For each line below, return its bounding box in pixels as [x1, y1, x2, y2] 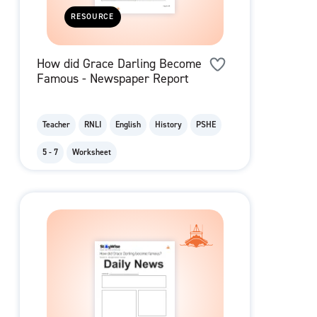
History [155, 119, 182, 131]
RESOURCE [71, 11, 115, 23]
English [115, 119, 141, 131]
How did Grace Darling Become [37, 55, 202, 73]
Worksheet [72, 146, 111, 158]
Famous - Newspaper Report [37, 70, 189, 88]
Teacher [42, 119, 70, 131]
